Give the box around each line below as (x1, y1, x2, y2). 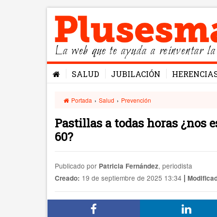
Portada (70, 96, 93, 104)
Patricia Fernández (99, 161, 158, 170)
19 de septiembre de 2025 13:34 (80, 173, 182, 183)
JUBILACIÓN (111, 69, 160, 79)
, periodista (158, 161, 192, 170)
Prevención (121, 96, 152, 104)
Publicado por (55, 161, 99, 170)
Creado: (55, 173, 80, 183)
